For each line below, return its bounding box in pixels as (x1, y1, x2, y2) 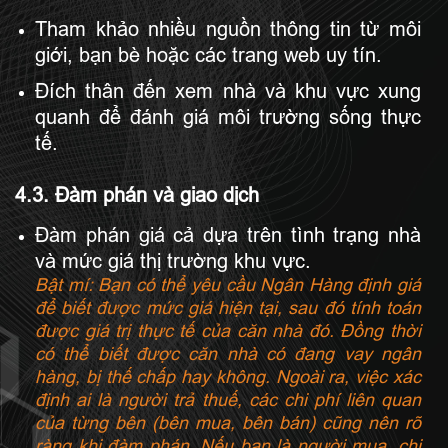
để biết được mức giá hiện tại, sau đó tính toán (35, 298, 421, 319)
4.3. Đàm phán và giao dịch (15, 184, 259, 207)
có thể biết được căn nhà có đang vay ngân (35, 344, 421, 365)
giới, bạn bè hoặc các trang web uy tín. (35, 44, 382, 67)
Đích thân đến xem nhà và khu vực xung (35, 80, 421, 103)
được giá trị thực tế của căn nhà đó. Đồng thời (35, 321, 421, 342)
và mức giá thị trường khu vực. (35, 250, 311, 273)
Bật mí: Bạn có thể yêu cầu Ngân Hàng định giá (35, 275, 421, 296)
